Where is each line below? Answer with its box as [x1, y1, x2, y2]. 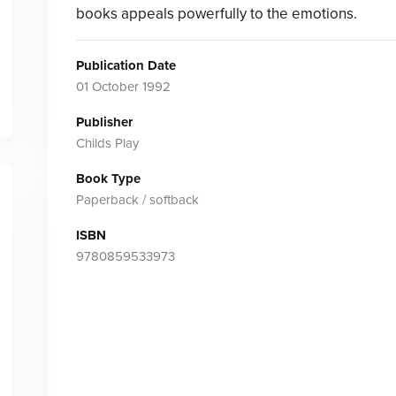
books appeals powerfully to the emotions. [75, 4, 357, 23]
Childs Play [75, 135, 139, 151]
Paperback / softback [75, 192, 199, 208]
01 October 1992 [75, 79, 171, 95]
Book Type [75, 171, 141, 187]
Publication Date [75, 57, 176, 73]
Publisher [75, 114, 133, 130]
